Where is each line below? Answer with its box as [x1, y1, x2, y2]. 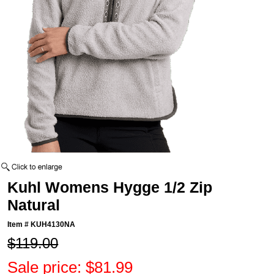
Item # [7, 220, 31, 229]
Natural [7, 196, 61, 214]
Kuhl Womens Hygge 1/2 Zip [7, 179, 213, 196]
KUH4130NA [31, 220, 76, 229]
